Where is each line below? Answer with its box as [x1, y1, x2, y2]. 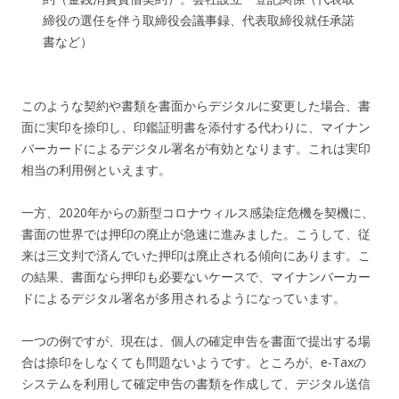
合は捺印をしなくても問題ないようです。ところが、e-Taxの [21, 353, 366, 370]
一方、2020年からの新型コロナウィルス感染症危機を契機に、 [21, 203, 374, 221]
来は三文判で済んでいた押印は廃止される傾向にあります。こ [21, 246, 370, 264]
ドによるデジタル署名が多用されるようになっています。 [21, 289, 346, 306]
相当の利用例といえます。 [21, 160, 171, 178]
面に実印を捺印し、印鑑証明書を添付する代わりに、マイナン [21, 118, 370, 135]
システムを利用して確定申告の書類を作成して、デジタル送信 [21, 374, 370, 392]
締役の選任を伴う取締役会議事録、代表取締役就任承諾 [43, 11, 354, 28]
